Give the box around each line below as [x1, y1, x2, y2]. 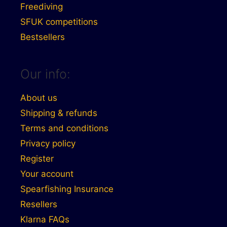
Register [20, 153, 54, 164]
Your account [20, 168, 73, 179]
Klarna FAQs [20, 214, 69, 224]
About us [20, 92, 57, 103]
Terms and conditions [20, 123, 108, 133]
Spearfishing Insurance [20, 183, 113, 194]
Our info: [20, 66, 70, 82]
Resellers [20, 199, 57, 209]
